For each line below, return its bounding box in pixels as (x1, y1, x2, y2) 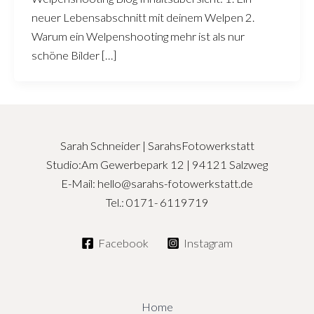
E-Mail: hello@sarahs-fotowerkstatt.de (61, 177, 253, 191)
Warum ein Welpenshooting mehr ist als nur (31, 29, 245, 43)
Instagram (183, 235, 233, 250)
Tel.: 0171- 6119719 (105, 196, 209, 210)
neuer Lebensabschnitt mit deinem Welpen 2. (31, 10, 254, 24)
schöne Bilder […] (31, 48, 116, 62)
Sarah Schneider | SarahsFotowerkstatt (60, 139, 254, 153)
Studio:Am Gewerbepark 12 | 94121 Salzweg (46, 158, 268, 172)
